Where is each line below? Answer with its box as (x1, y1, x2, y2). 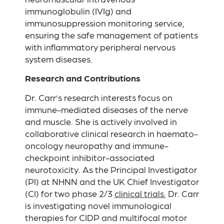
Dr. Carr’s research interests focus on (25, 91, 172, 103)
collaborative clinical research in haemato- (25, 127, 198, 139)
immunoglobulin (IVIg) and (25, 4, 131, 16)
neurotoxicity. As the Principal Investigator (25, 163, 197, 175)
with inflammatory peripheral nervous (25, 40, 175, 52)
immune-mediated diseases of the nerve (25, 103, 188, 115)
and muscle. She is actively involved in (25, 115, 177, 127)
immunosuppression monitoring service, (25, 16, 184, 28)
